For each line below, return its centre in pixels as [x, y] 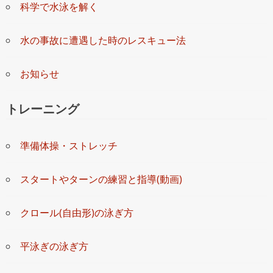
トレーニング [43, 108]
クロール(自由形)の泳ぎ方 [77, 212]
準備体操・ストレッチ [69, 145]
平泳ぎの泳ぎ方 [54, 246]
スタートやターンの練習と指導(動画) [101, 179]
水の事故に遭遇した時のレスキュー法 [103, 40]
